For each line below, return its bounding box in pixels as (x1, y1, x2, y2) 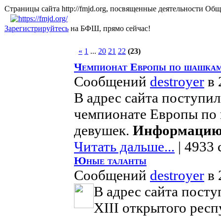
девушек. (74, 122, 133, 138)
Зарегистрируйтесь (4, 24, 69, 33)
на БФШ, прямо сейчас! (69, 24, 150, 33)
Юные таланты (74, 155, 147, 167)
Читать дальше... (74, 139, 175, 154)
